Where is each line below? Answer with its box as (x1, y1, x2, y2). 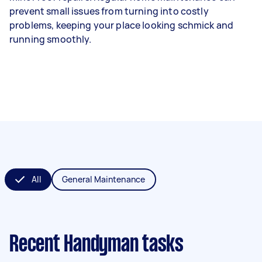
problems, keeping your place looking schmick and (9, 18, 234, 32)
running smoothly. (9, 32, 92, 46)
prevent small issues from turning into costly (9, 4, 209, 18)
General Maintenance (61, 173, 146, 185)
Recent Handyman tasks (9, 234, 184, 256)
